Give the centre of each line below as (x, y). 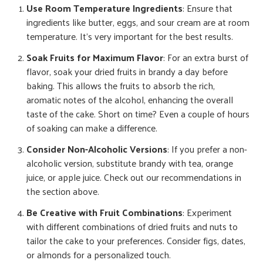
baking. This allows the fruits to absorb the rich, (121, 86)
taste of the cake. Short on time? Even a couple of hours (138, 114)
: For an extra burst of (206, 58)
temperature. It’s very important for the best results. (130, 36)
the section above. (63, 191)
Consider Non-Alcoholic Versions (97, 149)
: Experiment (207, 213)
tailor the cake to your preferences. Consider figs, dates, (136, 241)
